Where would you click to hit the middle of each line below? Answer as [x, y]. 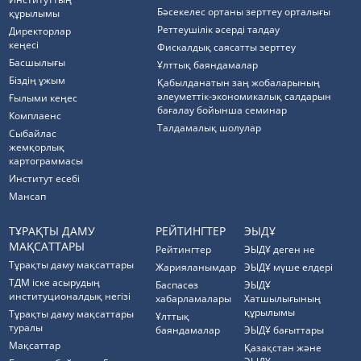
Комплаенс [35, 116]
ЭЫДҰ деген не [280, 249]
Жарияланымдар [196, 267]
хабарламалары [194, 299]
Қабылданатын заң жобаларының [239, 83]
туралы [26, 328]
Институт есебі [45, 178]
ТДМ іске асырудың [55, 282]
